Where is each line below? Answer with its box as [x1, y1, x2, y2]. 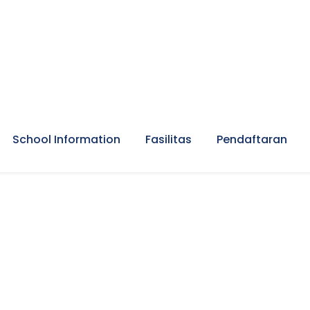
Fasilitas [145, 131, 192, 147]
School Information [12, 131, 120, 147]
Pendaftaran [217, 131, 287, 147]
